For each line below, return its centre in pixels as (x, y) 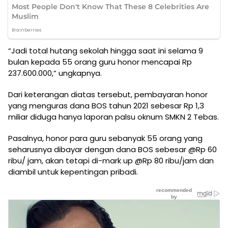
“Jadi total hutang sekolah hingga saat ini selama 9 (106, 50)
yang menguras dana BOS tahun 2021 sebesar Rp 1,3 (106, 105)
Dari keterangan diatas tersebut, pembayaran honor (108, 94)
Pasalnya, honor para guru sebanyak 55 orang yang (105, 138)
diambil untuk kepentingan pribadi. (73, 172)
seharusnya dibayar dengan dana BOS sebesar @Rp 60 (112, 149)
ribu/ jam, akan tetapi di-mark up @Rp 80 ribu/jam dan (111, 160)
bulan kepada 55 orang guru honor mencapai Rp (100, 62)
